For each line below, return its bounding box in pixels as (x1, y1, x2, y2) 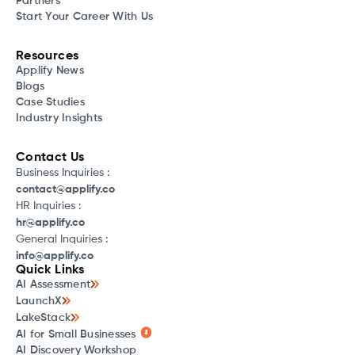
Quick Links (16, 263, 85, 277)
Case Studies (16, 96, 85, 108)
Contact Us (16, 151, 85, 164)
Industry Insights (16, 112, 103, 124)
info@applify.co (16, 250, 94, 261)
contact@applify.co (16, 183, 115, 195)
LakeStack (16, 312, 71, 324)
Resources (16, 49, 79, 63)
